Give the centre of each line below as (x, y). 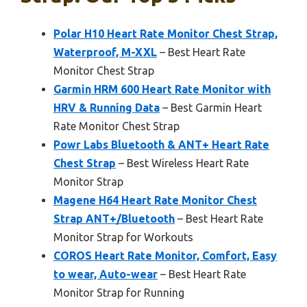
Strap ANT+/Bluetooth (114, 218)
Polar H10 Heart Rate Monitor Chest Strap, (165, 33)
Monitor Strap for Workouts (123, 237)
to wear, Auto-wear (106, 274)
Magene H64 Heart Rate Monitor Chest (155, 200)
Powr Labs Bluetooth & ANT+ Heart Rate (161, 144)
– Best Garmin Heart (211, 107)
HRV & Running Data (107, 107)
